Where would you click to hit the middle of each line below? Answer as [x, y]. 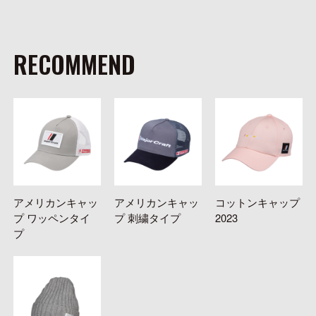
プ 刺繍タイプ [148, 217]
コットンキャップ [258, 202]
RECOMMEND [74, 65]
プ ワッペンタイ [51, 217]
